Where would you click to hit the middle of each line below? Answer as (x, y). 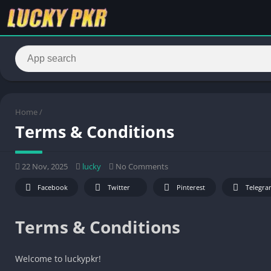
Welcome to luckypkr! (58, 258)
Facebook (53, 187)
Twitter (119, 187)
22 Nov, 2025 (44, 166)
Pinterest (191, 187)
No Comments (141, 166)
